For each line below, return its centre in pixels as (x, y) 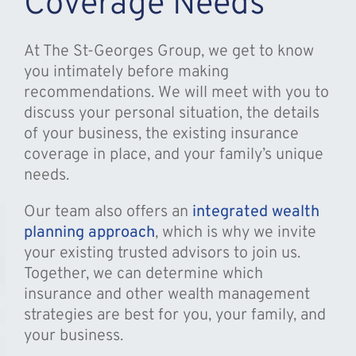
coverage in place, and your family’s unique (173, 155)
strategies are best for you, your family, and (174, 316)
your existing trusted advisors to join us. (162, 254)
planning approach (89, 233)
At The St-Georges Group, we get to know (168, 52)
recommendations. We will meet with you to (176, 93)
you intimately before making (126, 73)
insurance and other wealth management (166, 295)
